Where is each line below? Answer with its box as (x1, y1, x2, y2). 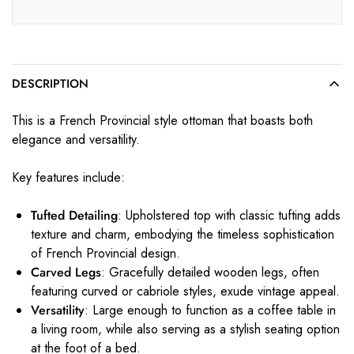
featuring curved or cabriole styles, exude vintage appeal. (31, 281, 340, 300)
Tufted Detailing (31, 205, 118, 224)
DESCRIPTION (12, 74, 88, 92)
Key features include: (12, 168, 125, 186)
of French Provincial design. (31, 243, 180, 262)
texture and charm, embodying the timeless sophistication (31, 224, 334, 243)
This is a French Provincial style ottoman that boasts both (12, 111, 313, 130)
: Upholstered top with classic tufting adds (118, 205, 341, 224)
